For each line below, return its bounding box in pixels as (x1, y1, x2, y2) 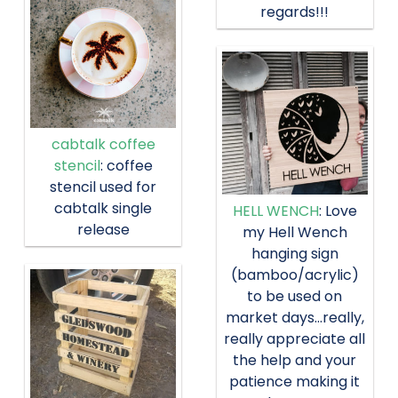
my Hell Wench (242, 221, 347, 243)
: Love (318, 200, 357, 221)
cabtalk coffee (51, 133, 155, 155)
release (76, 219, 130, 240)
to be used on (247, 285, 343, 306)
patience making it (229, 370, 361, 392)
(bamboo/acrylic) (230, 264, 359, 285)
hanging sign (251, 243, 338, 264)
